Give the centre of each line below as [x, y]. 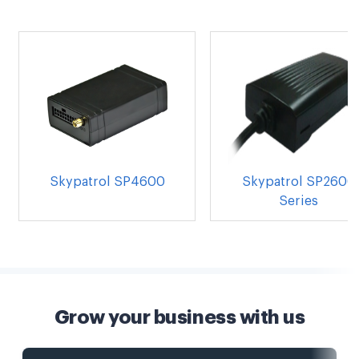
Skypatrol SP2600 [298, 182]
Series [298, 202]
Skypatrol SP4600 [107, 182]
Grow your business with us [179, 318]
